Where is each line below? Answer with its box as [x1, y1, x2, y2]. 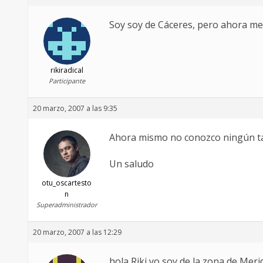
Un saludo [109, 157, 154, 171]
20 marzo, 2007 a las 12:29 [33, 227, 122, 238]
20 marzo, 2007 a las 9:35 [33, 103, 117, 114]
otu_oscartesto [42, 178, 92, 188]
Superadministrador [36, 200, 97, 210]
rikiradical [50, 65, 83, 76]
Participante [48, 76, 85, 86]
